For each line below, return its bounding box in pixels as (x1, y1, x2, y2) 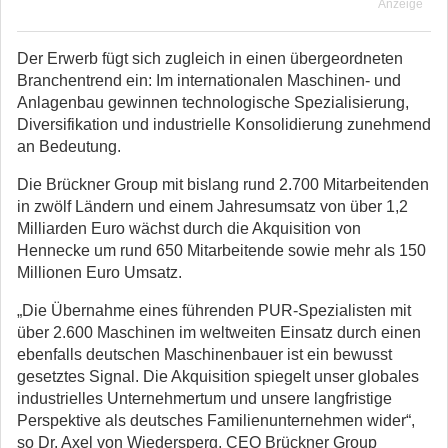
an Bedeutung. (17, 138, 121, 155)
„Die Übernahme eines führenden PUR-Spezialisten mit (17, 302, 411, 319)
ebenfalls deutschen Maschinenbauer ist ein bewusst (17, 346, 392, 363)
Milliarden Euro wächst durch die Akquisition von (17, 220, 361, 237)
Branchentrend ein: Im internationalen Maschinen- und (17, 72, 401, 89)
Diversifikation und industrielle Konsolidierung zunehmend (17, 116, 431, 133)
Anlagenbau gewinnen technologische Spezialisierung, (17, 94, 409, 111)
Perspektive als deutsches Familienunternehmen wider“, (17, 412, 415, 429)
